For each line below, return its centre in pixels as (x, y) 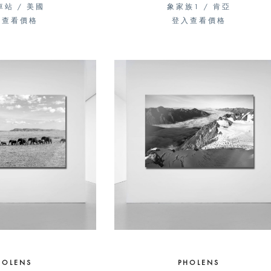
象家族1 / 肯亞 (199, 7)
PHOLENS (199, 263)
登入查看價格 (199, 21)
